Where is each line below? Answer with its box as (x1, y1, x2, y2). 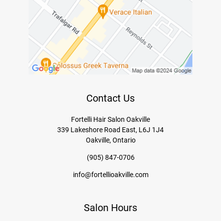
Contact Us (86, 92, 135, 105)
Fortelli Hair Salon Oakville (71, 115, 150, 124)
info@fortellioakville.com (73, 171, 148, 179)
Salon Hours (84, 202, 137, 214)
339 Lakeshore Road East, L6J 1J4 (57, 126, 164, 134)
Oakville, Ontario (85, 136, 136, 145)
